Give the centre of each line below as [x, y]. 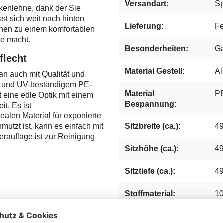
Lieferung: [144, 26]
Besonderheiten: [157, 48]
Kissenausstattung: [162, 216]
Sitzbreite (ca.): [153, 126]
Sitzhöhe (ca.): [152, 148]
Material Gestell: [155, 71]
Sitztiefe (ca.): [150, 171]
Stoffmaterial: [150, 193]
